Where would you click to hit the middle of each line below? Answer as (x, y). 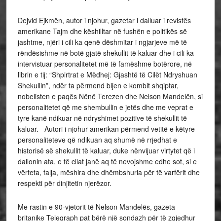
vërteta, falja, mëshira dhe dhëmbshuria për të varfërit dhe (109, 172)
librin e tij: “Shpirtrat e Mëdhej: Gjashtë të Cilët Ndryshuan (107, 74)
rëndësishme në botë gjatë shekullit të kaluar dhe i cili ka (106, 53)
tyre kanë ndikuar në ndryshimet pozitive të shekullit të (102, 118)
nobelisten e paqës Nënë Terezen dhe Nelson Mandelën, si (110, 96)
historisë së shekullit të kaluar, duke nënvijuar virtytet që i (106, 150)
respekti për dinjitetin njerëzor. (64, 183)
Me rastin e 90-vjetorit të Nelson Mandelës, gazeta (96, 207)
